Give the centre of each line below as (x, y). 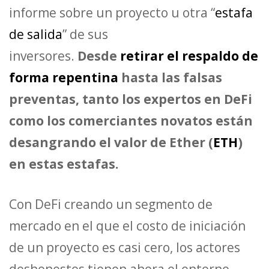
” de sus (85, 34)
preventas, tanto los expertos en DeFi (131, 99)
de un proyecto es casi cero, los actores (125, 247)
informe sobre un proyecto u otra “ (112, 12)
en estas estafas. (64, 164)
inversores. (42, 56)
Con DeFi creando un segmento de (111, 204)
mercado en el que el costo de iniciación (127, 226)
